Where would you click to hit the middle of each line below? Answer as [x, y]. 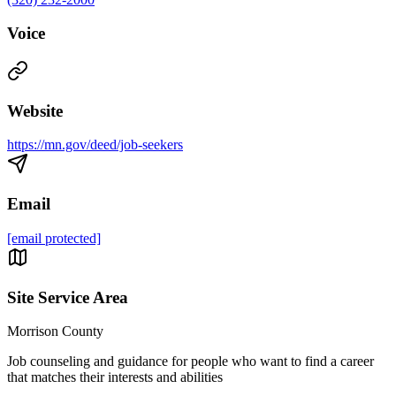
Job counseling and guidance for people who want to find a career [190, 362]
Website [35, 110]
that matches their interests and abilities [115, 377]
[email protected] [54, 238]
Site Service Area [68, 297]
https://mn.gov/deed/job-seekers [95, 145]
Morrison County [55, 331]
